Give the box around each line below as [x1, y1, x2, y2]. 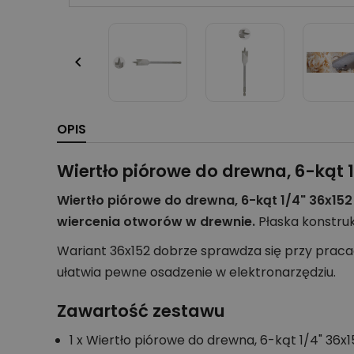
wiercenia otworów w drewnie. [57, 212, 255, 231]
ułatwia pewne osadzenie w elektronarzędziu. [57, 262, 336, 281]
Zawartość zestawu [57, 299, 225, 324]
